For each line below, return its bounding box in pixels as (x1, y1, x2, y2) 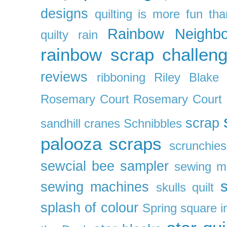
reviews (41, 69, 88, 85)
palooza (41, 133, 102, 154)
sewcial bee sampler (41, 158, 169, 174)
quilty (41, 28, 68, 42)
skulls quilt (156, 180, 214, 194)
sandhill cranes (41, 117, 121, 130)
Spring (142, 201, 177, 215)
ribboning (97, 70, 145, 84)
